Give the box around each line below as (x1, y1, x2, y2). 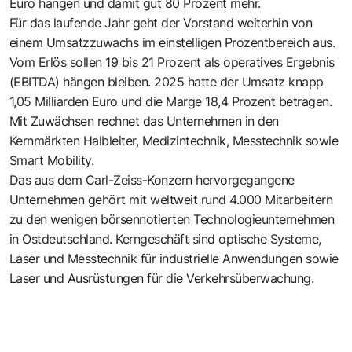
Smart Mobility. (9, 152, 94, 168)
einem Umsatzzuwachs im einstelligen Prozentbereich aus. (9, 34, 335, 50)
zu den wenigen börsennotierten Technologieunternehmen (9, 211, 335, 227)
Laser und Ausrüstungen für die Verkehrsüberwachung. (9, 269, 314, 286)
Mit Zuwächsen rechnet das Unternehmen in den (9, 112, 279, 129)
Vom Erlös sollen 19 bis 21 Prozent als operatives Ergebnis (9, 53, 335, 70)
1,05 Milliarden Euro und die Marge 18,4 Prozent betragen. (9, 93, 332, 109)
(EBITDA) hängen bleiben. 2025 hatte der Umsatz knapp (9, 73, 324, 90)
